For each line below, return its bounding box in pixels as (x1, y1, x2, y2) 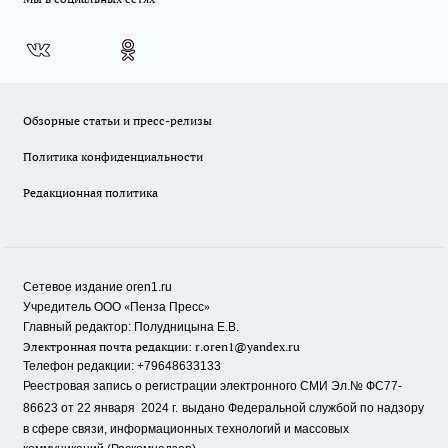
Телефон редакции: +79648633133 (23, 359, 221, 374)
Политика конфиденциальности (23, 149, 203, 165)
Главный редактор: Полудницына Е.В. (23, 320, 239, 335)
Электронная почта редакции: (23, 339, 195, 355)
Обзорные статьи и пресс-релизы (23, 113, 212, 129)
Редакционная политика (23, 185, 158, 201)
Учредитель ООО (23, 300, 124, 315)
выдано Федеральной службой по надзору (182, 401, 424, 416)
